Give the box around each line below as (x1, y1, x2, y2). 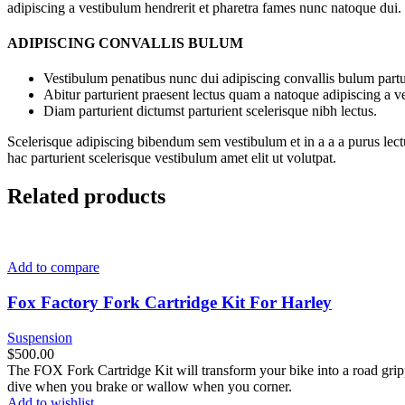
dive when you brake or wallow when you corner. (7, 378, 292, 394)
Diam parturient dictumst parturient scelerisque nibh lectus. (43, 103, 377, 119)
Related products (7, 184, 165, 209)
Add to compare (7, 259, 99, 276)
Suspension (7, 329, 72, 345)
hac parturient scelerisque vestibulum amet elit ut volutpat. (7, 150, 336, 166)
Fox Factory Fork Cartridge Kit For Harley (7, 292, 332, 312)
